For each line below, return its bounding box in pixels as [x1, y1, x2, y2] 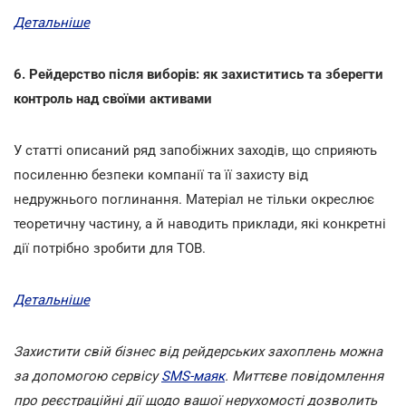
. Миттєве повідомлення [225, 367, 383, 384]
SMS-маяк [161, 367, 225, 384]
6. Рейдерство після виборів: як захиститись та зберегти [14, 65, 383, 82]
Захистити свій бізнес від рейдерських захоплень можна [14, 343, 382, 360]
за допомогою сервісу [14, 367, 161, 384]
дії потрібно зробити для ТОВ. [14, 239, 206, 256]
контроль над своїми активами [14, 90, 212, 107]
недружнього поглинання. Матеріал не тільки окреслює [14, 190, 374, 208]
